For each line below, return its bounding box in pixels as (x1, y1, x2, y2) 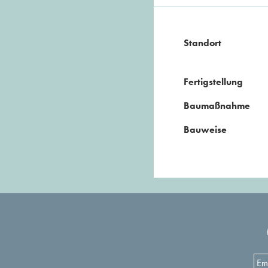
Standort (184, 36, 221, 49)
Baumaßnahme (184, 99, 250, 112)
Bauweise (184, 123, 227, 136)
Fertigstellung (184, 75, 243, 88)
